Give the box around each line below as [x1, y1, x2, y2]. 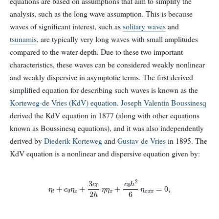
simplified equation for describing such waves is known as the [10, 85, 198, 95]
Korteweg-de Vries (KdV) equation [10, 97, 117, 108]
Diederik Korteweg [44, 135, 102, 146]
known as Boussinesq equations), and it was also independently [10, 123, 204, 133]
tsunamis [10, 34, 37, 44]
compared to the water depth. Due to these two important [10, 46, 183, 57]
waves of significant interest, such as [10, 21, 123, 32]
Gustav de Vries [117, 135, 166, 146]
